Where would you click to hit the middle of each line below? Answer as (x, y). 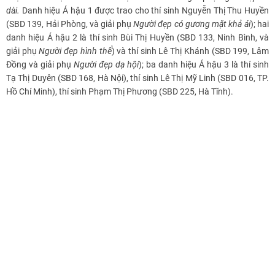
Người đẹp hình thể (75, 51)
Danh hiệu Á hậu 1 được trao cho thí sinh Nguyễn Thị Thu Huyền (144, 11)
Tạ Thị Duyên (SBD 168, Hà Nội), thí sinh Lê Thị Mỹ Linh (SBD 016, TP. (137, 78)
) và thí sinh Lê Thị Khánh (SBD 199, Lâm (190, 51)
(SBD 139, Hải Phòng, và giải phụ (70, 24)
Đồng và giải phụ (40, 65)
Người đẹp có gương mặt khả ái (192, 24)
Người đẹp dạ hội (106, 65)
